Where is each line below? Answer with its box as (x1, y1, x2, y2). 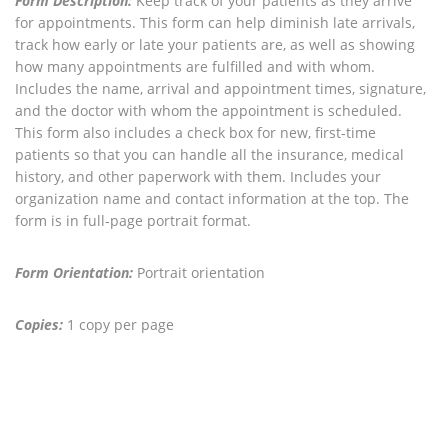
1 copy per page (63, 315, 174, 334)
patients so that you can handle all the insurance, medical (15, 145, 404, 164)
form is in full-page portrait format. (15, 211, 251, 230)
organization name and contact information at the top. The (15, 189, 409, 208)
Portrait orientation (133, 263, 265, 282)
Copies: (15, 315, 63, 334)
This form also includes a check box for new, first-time (15, 123, 376, 142)
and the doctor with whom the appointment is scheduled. (15, 101, 402, 120)
